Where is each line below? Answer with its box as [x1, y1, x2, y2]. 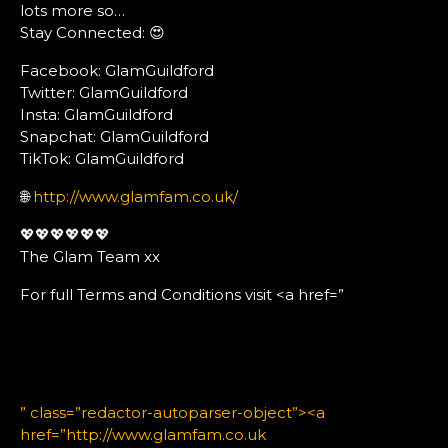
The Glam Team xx [20, 246, 160, 266]
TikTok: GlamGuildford [20, 148, 184, 168]
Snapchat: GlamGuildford [20, 126, 209, 146]
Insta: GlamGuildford [20, 104, 173, 124]
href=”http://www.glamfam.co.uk [20, 424, 266, 444]
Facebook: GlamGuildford [20, 60, 214, 80]
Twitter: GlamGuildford [20, 82, 188, 102]
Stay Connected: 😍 [20, 22, 165, 42]
